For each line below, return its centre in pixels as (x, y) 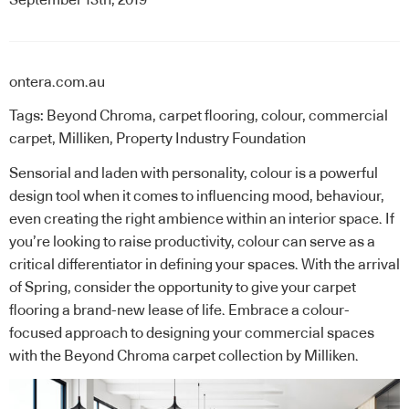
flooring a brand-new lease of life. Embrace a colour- (179, 310)
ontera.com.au (57, 82)
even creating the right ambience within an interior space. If (202, 219)
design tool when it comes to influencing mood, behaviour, (197, 196)
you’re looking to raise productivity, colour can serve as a (192, 241)
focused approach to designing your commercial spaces (192, 333)
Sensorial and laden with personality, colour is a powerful (194, 173)
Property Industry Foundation (211, 139)
